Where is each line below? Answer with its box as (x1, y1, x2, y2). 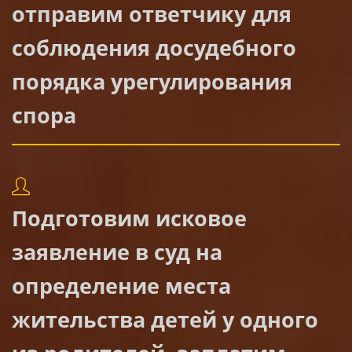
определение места (12, 270, 231, 300)
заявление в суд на (12, 236, 222, 266)
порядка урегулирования (12, 66, 292, 96)
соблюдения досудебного (12, 32, 296, 62)
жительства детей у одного (12, 304, 318, 334)
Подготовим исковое (12, 203, 247, 233)
